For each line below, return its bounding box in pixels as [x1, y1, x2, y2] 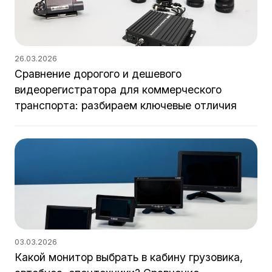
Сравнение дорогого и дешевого [15, 67, 182, 80]
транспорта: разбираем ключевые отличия [15, 99, 237, 112]
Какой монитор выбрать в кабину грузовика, [15, 251, 243, 263]
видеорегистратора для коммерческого [15, 83, 222, 96]
